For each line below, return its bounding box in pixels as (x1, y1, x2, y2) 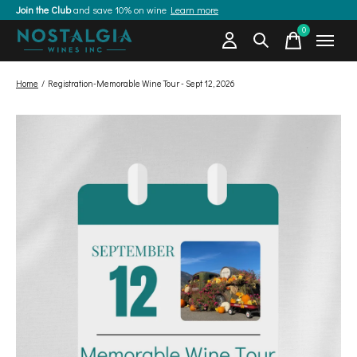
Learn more (171, 3, 218, 16)
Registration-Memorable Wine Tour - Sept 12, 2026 (48, 77, 235, 89)
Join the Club (16, 3, 71, 16)
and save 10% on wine (71, 3, 171, 16)
